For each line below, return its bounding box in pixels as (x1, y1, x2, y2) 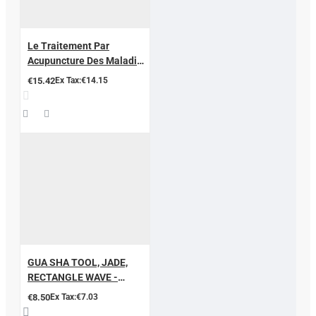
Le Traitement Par (28, 39, 109, 51)
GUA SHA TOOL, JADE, (28, 256, 128, 268)
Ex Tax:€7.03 (50, 291, 98, 302)
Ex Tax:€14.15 (55, 75, 108, 85)
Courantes (28, 69, 74, 81)
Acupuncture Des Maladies (28, 54, 147, 66)
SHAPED (28, 286, 66, 298)
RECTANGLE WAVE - (28, 271, 118, 283)
